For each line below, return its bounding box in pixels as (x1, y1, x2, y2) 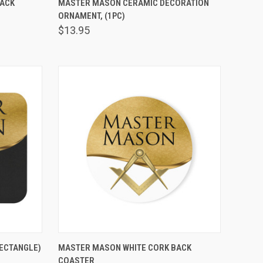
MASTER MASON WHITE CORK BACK (58, 242, 191, 253)
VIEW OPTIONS (115, 237, 164, 246)
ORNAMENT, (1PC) (58, 10, 125, 21)
